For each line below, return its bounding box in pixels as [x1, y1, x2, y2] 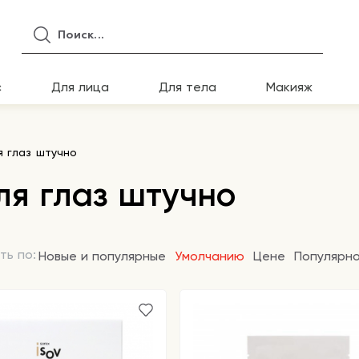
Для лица [51, 79, 109, 95]
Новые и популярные [38, 248, 166, 264]
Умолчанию [175, 248, 244, 264]
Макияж [266, 79, 313, 95]
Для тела [159, 79, 216, 95]
